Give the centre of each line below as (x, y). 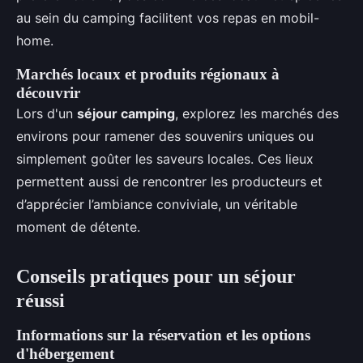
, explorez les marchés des (257, 113)
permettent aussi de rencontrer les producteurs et (169, 181)
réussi (41, 301)
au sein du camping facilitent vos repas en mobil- (168, 18)
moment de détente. (78, 227)
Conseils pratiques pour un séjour (156, 276)
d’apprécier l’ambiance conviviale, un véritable (157, 204)
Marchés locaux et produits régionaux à (148, 74)
